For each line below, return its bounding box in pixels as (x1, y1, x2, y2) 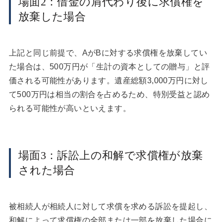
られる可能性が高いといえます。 (8, 104, 131, 113)
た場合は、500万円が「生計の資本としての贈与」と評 (8, 62, 210, 71)
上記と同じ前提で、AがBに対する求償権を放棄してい (8, 49, 207, 57)
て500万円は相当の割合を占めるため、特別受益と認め (8, 90, 210, 99)
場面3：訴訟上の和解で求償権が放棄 (18, 149, 203, 162)
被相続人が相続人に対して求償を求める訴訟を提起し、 (8, 202, 212, 211)
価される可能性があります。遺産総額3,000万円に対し (8, 76, 209, 85)
